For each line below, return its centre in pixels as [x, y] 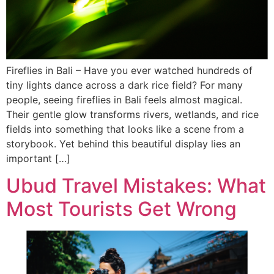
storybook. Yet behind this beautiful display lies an [123, 144]
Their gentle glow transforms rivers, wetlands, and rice [132, 115]
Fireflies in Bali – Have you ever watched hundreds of [129, 71]
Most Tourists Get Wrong [121, 209]
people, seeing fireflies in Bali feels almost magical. [124, 100]
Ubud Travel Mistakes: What [136, 186]
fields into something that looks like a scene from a [125, 129]
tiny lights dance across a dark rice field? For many [124, 85]
